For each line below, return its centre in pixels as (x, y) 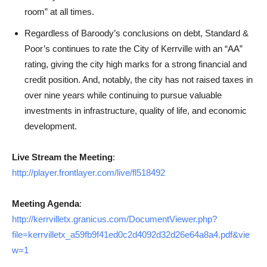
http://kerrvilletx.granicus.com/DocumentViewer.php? (114, 219)
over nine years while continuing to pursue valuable (123, 95)
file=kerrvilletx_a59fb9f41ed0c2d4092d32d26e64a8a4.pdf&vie (131, 234)
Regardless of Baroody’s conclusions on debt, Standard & (136, 33)
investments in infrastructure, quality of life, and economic (136, 110)
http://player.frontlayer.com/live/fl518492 (89, 172)
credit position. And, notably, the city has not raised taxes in (139, 79)
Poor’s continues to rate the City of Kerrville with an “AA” (133, 48)
